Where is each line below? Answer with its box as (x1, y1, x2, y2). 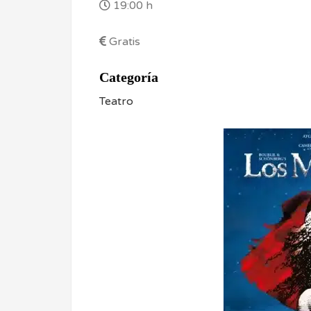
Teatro (99, 94, 133, 108)
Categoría (99, 69, 158, 85)
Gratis (109, 34, 140, 49)
